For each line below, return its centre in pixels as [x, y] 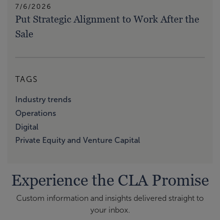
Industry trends [43, 100]
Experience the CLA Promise [110, 180]
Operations [36, 113]
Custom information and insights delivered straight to [110, 198]
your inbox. [110, 210]
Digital [27, 127]
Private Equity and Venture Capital [78, 140]
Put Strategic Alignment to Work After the [107, 19]
